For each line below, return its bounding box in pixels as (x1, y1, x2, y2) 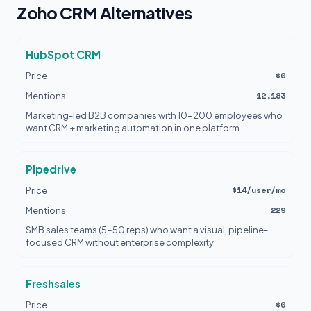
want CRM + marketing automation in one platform (26, 122, 239, 133)
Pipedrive (26, 162, 76, 176)
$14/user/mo (232, 184, 285, 196)
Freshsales (26, 277, 81, 290)
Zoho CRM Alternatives (17, 2, 192, 23)
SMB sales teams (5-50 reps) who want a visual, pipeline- (26, 224, 268, 235)
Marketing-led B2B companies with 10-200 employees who (26, 110, 283, 121)
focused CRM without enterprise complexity (26, 237, 214, 248)
